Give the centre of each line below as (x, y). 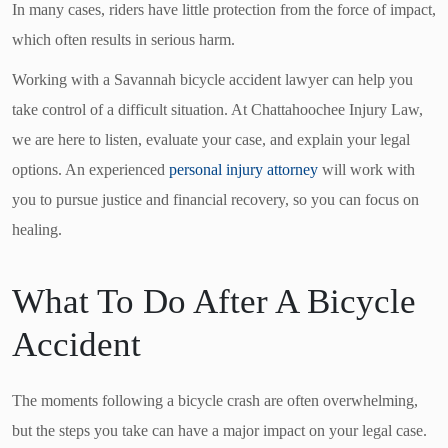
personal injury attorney (243, 169)
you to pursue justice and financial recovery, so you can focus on (215, 199)
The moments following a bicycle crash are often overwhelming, (215, 400)
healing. (37, 229)
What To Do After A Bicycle (214, 301)
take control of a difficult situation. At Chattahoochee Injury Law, (217, 109)
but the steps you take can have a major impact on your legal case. (219, 430)
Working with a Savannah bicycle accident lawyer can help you (212, 79)
